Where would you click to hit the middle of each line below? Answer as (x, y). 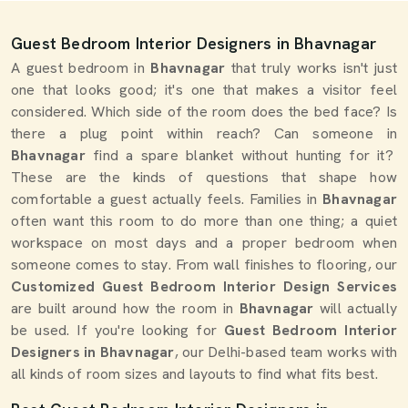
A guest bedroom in (78, 68)
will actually (358, 308)
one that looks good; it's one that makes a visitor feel (204, 90)
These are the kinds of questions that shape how (204, 177)
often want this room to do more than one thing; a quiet (204, 221)
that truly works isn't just (314, 68)
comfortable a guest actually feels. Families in (164, 199)
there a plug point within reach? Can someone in (204, 133)
